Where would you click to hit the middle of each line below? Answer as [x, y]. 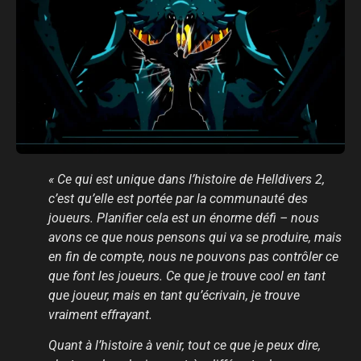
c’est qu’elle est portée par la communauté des [178, 198]
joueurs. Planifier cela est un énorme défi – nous [184, 218]
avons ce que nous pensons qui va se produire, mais [195, 237]
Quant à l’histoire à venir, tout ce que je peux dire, [185, 345]
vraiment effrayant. [100, 314]
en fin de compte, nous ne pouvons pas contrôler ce [193, 256]
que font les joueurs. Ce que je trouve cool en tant [187, 276]
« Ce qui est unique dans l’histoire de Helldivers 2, [187, 179]
